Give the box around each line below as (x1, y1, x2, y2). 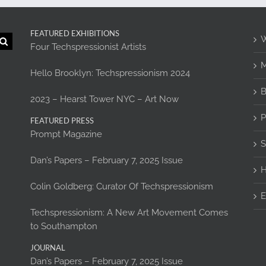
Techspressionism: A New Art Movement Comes (30, 207, 228, 218)
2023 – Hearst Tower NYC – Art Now (30, 93, 179, 104)
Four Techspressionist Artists (30, 41, 146, 52)
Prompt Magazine (30, 128, 102, 140)
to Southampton (30, 220, 97, 232)
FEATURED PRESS (30, 115, 94, 125)
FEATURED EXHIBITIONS (30, 28, 119, 38)
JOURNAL (30, 242, 65, 252)
